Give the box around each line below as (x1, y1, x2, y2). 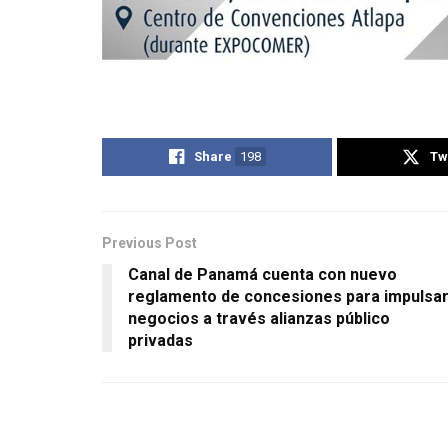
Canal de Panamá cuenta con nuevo (128, 264, 397, 284)
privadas (128, 330, 193, 350)
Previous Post (102, 234, 197, 251)
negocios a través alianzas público (128, 308, 390, 328)
